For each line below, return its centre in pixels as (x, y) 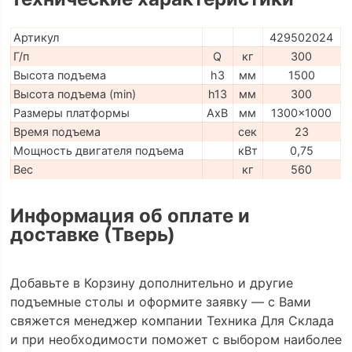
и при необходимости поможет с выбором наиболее (176, 339)
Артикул (36, 38)
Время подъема (57, 132)
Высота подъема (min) (74, 94)
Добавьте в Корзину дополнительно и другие (151, 282)
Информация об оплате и (130, 215)
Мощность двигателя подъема (98, 151)
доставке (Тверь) (92, 234)
